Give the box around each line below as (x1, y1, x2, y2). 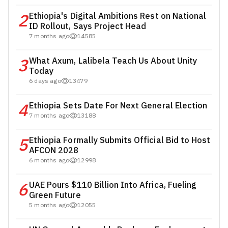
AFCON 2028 (29, 144, 79, 157)
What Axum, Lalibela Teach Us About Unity (29, 54, 197, 68)
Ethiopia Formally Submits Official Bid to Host (29, 134, 211, 147)
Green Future (29, 189, 81, 202)
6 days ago (29, 76, 61, 86)
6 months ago (29, 156, 70, 165)
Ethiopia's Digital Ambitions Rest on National (29, 10, 207, 23)
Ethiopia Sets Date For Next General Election (29, 99, 208, 112)
